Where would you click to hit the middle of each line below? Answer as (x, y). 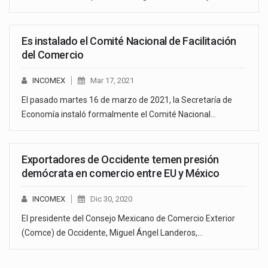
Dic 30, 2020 (111, 199)
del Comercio (53, 55)
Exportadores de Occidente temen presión (120, 160)
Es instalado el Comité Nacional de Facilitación (129, 41)
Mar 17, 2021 (112, 81)
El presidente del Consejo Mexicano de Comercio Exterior (128, 219)
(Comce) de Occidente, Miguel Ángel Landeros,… (112, 233)
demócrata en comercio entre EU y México (121, 173)
